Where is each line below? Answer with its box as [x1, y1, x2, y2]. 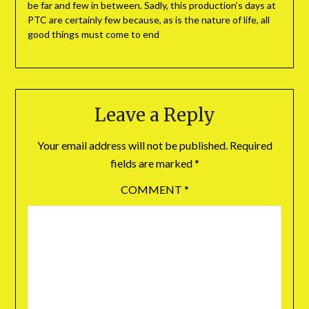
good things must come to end [27, 28, 159, 41]
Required [229, 138, 272, 152]
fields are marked [110, 156, 195, 170]
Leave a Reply [94, 103, 215, 126]
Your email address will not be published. [37, 138, 228, 152]
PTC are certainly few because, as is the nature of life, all [27, 14, 270, 26]
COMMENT [120, 182, 184, 196]
